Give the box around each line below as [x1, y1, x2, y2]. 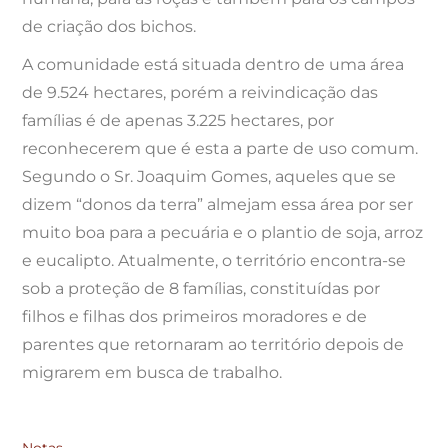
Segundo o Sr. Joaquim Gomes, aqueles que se [22, 166, 397, 186]
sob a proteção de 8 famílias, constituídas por [22, 278, 381, 298]
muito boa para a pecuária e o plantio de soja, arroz [22, 222, 424, 242]
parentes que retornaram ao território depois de [22, 334, 405, 354]
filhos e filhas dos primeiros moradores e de [22, 306, 368, 326]
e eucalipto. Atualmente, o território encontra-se [22, 250, 407, 270]
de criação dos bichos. [22, 16, 197, 36]
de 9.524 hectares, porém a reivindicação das [22, 82, 379, 102]
